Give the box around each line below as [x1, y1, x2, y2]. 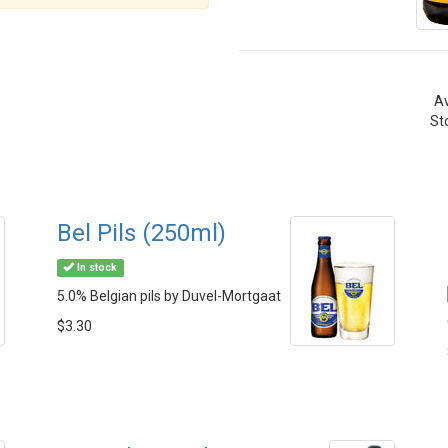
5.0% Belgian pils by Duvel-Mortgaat [57, 288, 281, 304]
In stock [74, 261, 118, 274]
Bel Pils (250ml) [57, 219, 226, 247]
